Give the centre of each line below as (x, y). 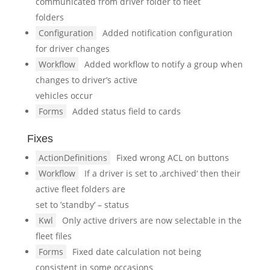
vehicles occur (64, 96)
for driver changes (72, 49)
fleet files (53, 236)
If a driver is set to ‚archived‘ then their (162, 173)
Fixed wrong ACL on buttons (172, 158)
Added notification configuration (167, 33)
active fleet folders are (80, 189)
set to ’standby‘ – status (82, 205)
